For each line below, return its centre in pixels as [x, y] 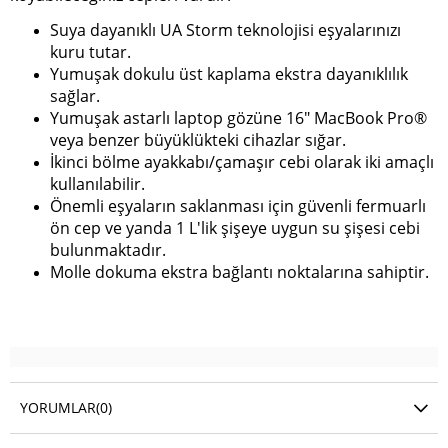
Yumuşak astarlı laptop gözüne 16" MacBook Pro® [238, 118]
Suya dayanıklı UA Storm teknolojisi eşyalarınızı [225, 30]
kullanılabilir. [97, 184]
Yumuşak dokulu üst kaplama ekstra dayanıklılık [229, 74]
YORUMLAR [58, 407]
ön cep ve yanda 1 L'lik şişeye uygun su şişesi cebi [235, 228]
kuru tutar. [90, 52]
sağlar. [75, 96]
